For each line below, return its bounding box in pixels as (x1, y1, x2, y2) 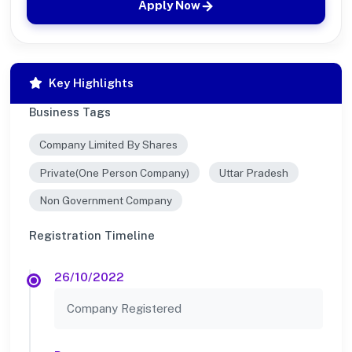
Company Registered (67, 301, 181, 315)
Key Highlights (49, 76, 134, 90)
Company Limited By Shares (38, 137, 178, 151)
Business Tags (29, 105, 111, 119)
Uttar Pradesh (218, 166, 289, 179)
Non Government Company (38, 194, 172, 207)
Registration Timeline (29, 228, 155, 242)
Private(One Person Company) (38, 166, 189, 179)
